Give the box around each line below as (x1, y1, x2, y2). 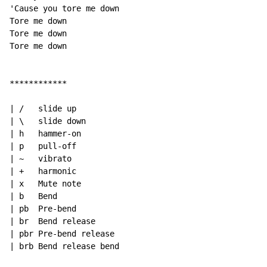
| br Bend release (10, 216, 95, 226)
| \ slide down (10, 116, 86, 126)
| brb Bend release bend (10, 241, 119, 252)
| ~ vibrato (10, 154, 72, 164)
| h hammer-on (10, 129, 81, 139)
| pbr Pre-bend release (10, 229, 114, 239)
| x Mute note (10, 179, 81, 189)
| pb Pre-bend (10, 204, 76, 214)
